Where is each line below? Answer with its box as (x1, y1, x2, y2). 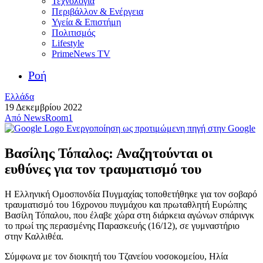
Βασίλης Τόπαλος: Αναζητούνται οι (5, 145, 213, 161)
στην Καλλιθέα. (5, 231, 63, 241)
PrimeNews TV (52, 49, 110, 59)
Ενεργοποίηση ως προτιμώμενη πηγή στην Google (66, 123, 255, 133)
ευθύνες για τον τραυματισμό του (5, 161, 201, 177)
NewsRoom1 (23, 113, 73, 123)
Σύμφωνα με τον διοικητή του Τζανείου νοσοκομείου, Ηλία (5, 251, 228, 261)
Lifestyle (52, 38, 84, 48)
